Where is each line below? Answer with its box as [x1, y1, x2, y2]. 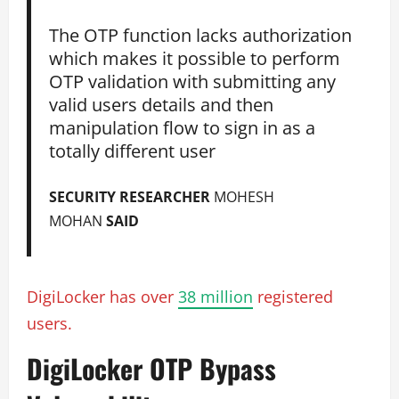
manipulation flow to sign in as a [49, 115, 316, 141]
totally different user [49, 138, 216, 164]
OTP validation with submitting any [49, 69, 337, 94]
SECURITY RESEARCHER [49, 185, 215, 207]
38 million [178, 285, 253, 307]
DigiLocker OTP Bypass [27, 347, 276, 388]
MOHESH [214, 185, 275, 207]
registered [253, 285, 333, 307]
